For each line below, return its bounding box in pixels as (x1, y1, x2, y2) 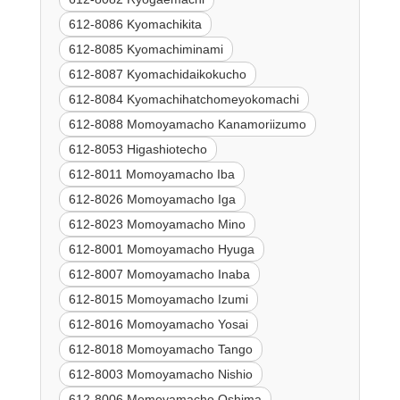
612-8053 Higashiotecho (68, 142, 207, 157)
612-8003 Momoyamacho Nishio (68, 367, 253, 382)
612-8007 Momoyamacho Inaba (68, 267, 250, 282)
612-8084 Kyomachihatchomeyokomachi (68, 92, 299, 107)
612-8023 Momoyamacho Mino (68, 217, 246, 232)
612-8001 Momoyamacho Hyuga (68, 242, 254, 257)
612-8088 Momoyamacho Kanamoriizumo (68, 117, 306, 132)
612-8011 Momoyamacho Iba (68, 167, 235, 182)
